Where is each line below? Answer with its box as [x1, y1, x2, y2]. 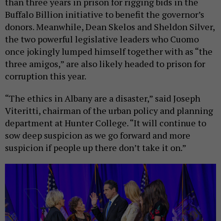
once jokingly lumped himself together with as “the [5, 45, 213, 58]
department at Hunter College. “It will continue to [5, 117, 206, 129]
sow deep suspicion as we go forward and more [5, 129, 190, 142]
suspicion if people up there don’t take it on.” [5, 142, 186, 154]
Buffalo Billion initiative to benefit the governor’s [5, 8, 204, 21]
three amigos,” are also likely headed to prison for [5, 58, 205, 70]
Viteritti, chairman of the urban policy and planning [5, 105, 213, 117]
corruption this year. [5, 70, 86, 82]
